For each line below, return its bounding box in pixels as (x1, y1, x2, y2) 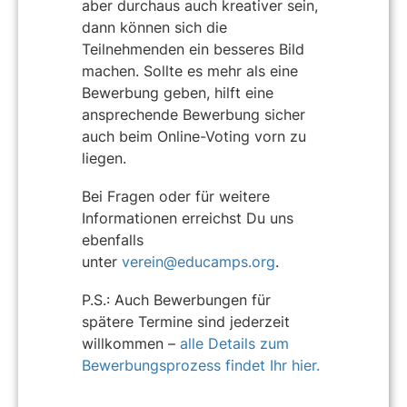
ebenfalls (82, 231, 144, 250)
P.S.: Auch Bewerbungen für (82, 290, 271, 309)
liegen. (82, 149, 126, 168)
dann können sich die (82, 18, 227, 37)
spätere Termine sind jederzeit (82, 312, 290, 331)
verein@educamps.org (122, 253, 275, 272)
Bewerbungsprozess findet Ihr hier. (82, 355, 320, 374)
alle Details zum (180, 333, 289, 352)
